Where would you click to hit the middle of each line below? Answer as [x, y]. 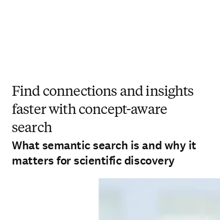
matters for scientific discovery [93, 161]
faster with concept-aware [90, 110]
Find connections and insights [103, 92]
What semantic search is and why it [104, 145]
